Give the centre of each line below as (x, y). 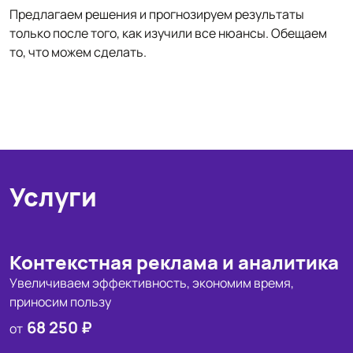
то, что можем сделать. (78, 52)
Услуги (53, 197)
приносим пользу (60, 302)
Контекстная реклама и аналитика (174, 262)
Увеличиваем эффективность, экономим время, (152, 283)
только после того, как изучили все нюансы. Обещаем (168, 33)
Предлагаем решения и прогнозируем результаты (157, 14)
